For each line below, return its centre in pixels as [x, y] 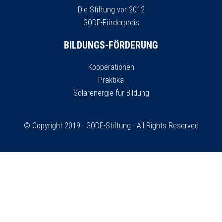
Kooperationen [111, 67]
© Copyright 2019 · [55, 125]
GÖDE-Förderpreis [111, 22]
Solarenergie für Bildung [111, 93]
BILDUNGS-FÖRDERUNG [111, 45]
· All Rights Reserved [165, 125]
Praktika [111, 80]
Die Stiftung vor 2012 [111, 9]
